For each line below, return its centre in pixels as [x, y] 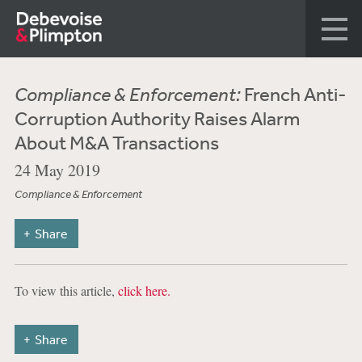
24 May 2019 [57, 170]
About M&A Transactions [116, 142]
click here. [144, 290]
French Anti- [293, 94]
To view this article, [66, 290]
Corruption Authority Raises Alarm [157, 118]
